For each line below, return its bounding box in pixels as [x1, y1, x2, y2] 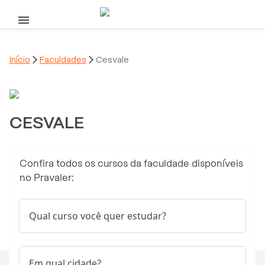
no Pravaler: [20, 172, 74, 183]
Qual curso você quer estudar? [29, 209, 166, 222]
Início [9, 54, 30, 64]
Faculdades [40, 54, 86, 64]
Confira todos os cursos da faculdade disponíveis [20, 157, 243, 169]
